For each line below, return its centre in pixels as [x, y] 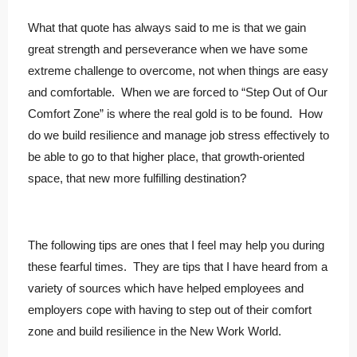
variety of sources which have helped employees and [166, 288]
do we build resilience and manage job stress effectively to [178, 135]
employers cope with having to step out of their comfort [170, 310]
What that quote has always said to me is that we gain [167, 28]
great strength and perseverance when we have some [168, 49]
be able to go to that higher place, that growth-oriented [166, 157]
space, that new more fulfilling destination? [137, 178]
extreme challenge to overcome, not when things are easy [178, 71]
